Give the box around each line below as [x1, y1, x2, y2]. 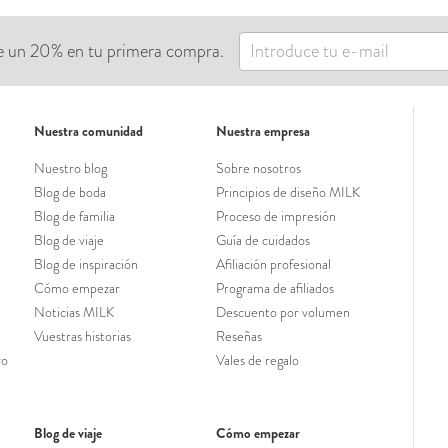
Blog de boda [33, 182, 106, 203]
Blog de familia [33, 206, 115, 227]
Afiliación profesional [215, 254, 331, 275]
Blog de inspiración [33, 254, 138, 275]
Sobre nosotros [215, 158, 301, 179]
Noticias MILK [33, 302, 114, 323]
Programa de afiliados [215, 278, 334, 299]
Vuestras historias [33, 326, 131, 347]
